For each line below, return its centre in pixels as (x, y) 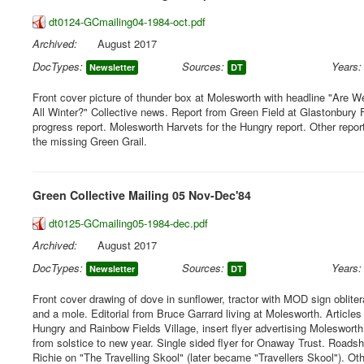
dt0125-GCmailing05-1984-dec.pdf (128, 223)
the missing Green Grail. (90, 141)
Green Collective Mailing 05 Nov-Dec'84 (142, 195)
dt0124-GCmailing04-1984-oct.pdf (127, 22)
